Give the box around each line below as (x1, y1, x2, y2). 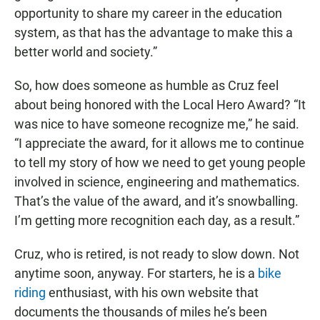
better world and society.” (14, 44, 157, 59)
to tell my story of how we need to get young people (14, 154, 306, 170)
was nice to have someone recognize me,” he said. (14, 116, 299, 131)
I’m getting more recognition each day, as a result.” (14, 212, 299, 228)
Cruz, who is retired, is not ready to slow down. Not (14, 246, 299, 261)
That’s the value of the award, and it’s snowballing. (14, 193, 299, 209)
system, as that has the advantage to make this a (14, 24, 293, 40)
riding (14, 284, 46, 300)
